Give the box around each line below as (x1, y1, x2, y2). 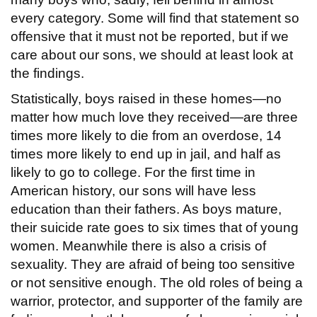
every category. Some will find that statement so (11, 10, 299, 25)
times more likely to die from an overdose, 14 (11, 127, 282, 143)
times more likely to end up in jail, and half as (11, 146, 281, 161)
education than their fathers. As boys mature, (11, 201, 282, 217)
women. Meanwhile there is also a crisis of (11, 238, 266, 253)
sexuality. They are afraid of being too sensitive (11, 256, 295, 272)
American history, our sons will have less (11, 183, 256, 198)
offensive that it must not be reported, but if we (11, 28, 289, 44)
